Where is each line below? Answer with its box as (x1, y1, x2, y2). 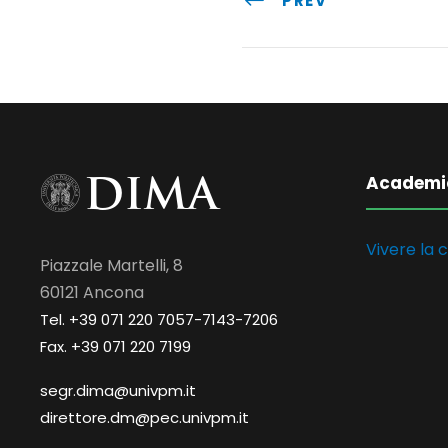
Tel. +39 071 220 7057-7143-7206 (40, 309, 278, 331)
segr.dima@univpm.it (40, 380, 196, 402)
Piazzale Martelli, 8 (40, 254, 183, 278)
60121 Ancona (40, 281, 144, 305)
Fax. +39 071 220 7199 (40, 336, 191, 358)
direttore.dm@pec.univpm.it (40, 407, 249, 429)
